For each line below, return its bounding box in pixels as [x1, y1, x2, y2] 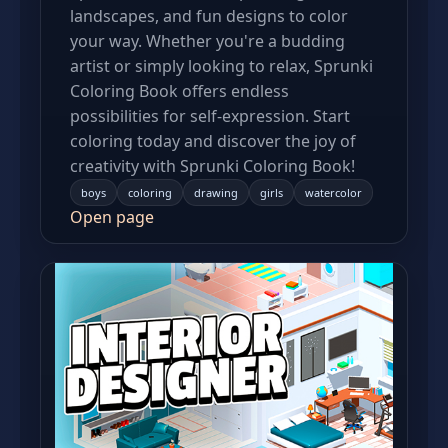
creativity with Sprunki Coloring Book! [70, 155, 355, 177]
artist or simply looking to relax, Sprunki [70, 55, 373, 77]
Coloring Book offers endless [70, 80, 289, 102]
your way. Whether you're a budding [70, 30, 345, 52]
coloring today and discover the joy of [70, 130, 356, 152]
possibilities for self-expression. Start [70, 105, 350, 127]
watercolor [305, 185, 362, 200]
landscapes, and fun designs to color [70, 5, 348, 27]
